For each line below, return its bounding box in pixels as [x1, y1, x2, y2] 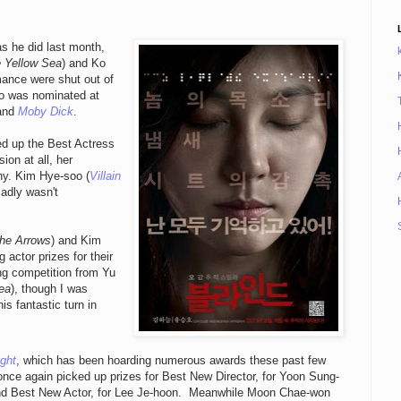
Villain [90, 168, 121, 183]
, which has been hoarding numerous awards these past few [16, 353, 327, 367]
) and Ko [62, 55, 106, 70]
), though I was [11, 281, 88, 295]
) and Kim [51, 233, 101, 247]
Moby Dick [18, 104, 73, 118]
